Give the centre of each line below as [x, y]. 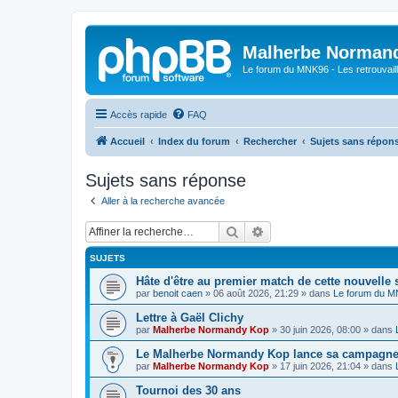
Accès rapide [139, 114]
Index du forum [194, 141]
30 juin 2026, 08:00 [320, 330]
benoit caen [178, 293]
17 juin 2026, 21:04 [320, 366]
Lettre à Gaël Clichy [190, 318]
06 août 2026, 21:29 [256, 293]
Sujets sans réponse [166, 180]
